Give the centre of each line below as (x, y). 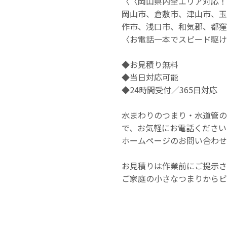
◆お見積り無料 (150, 64)
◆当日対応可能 (150, 77)
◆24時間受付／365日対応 (169, 89)
